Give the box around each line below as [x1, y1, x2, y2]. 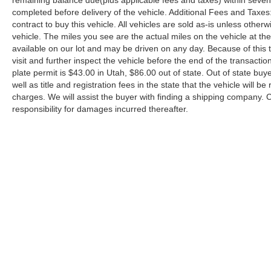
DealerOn [201, 252, 233, 261]
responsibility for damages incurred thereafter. [12, 104, 188, 114]
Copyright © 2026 [132, 252, 192, 261]
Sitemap [239, 252, 266, 261]
